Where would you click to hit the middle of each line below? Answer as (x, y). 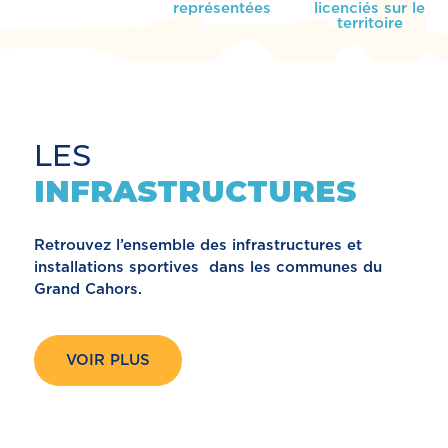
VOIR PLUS (108, 361)
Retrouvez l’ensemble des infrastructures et (198, 246)
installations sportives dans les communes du (208, 268)
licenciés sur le (370, 9)
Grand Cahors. (88, 290)
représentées (221, 9)
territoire (369, 24)
